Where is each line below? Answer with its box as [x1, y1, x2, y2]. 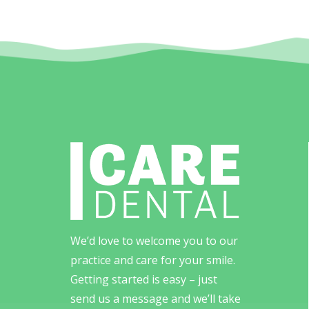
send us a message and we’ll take [70, 291, 241, 306]
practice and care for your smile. [70, 252, 235, 268]
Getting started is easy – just [70, 272, 217, 287]
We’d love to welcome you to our [70, 233, 238, 248]
